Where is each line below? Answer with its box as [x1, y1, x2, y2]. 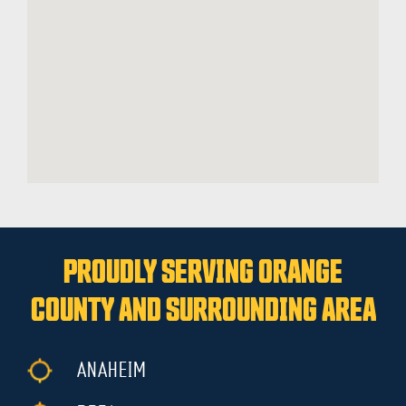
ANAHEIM [77, 362, 147, 381]
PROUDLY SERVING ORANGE [63, 259, 343, 288]
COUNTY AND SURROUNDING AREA [30, 297, 376, 326]
